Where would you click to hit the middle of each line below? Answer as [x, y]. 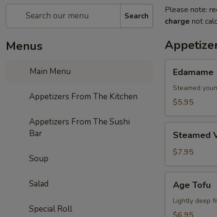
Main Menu [49, 71]
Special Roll [51, 209]
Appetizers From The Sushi [79, 122]
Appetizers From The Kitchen [83, 97]
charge [177, 21]
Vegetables [184, 139]
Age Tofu [192, 185]
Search [137, 16]
